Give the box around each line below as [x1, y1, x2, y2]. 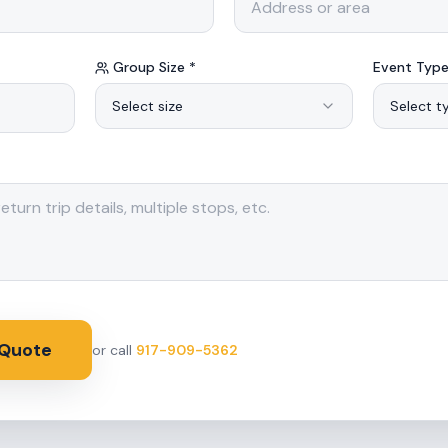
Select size [112, 97, 183, 115]
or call [92, 341, 136, 359]
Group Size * [113, 58, 196, 76]
